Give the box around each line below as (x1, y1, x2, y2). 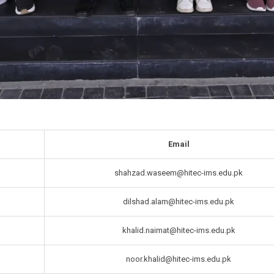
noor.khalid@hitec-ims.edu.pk (126, 254, 231, 264)
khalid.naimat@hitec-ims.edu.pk (122, 226, 235, 235)
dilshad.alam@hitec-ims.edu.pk (123, 197, 234, 207)
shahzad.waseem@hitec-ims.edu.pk (114, 168, 243, 178)
